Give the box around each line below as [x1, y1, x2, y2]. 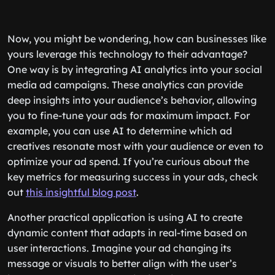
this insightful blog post [26, 186, 136, 198]
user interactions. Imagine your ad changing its [7, 242, 231, 254]
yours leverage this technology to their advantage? [7, 48, 247, 60]
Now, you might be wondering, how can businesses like [7, 33, 266, 45]
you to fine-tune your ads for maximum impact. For [7, 109, 250, 122]
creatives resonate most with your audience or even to [7, 140, 263, 152]
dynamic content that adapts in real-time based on [7, 227, 247, 239]
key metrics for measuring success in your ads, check [7, 171, 258, 183]
